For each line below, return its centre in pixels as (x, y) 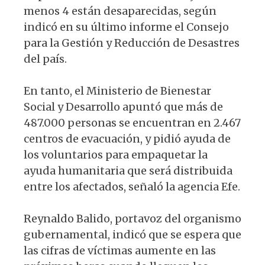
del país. (45, 59)
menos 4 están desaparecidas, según (120, 11)
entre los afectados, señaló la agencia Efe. (132, 187)
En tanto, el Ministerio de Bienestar (117, 91)
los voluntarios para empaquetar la (116, 155)
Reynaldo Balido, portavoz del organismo (132, 219)
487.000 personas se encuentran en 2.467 (132, 123)
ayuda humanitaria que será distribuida (128, 171)
